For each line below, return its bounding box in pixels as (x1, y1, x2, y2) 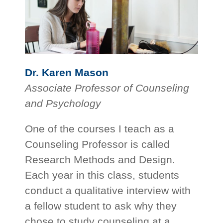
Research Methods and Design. (25, 154, 176, 166)
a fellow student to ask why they (25, 200, 177, 212)
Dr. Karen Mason (25, 67, 109, 79)
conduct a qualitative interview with (25, 185, 191, 197)
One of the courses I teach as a (25, 123, 175, 135)
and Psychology (25, 98, 102, 110)
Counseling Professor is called (25, 138, 170, 150)
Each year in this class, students (25, 169, 180, 181)
